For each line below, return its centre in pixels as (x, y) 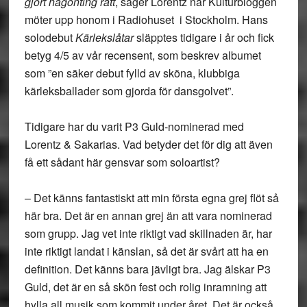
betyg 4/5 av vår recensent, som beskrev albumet (143, 55)
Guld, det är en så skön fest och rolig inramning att (145, 287)
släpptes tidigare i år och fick (204, 37)
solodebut (50, 37)
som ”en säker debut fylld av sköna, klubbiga (132, 73)
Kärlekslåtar (104, 37)
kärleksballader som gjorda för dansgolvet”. (129, 91)
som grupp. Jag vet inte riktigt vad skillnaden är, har (148, 233)
